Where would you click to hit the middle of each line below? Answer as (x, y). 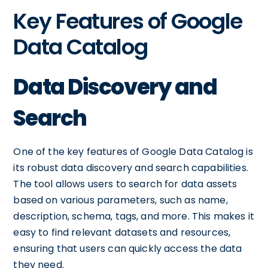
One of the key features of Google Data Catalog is (133, 151)
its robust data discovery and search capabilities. (131, 167)
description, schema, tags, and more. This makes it (134, 216)
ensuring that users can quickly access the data (128, 248)
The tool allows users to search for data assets (125, 184)
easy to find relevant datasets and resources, (122, 232)
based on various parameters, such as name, (121, 200)
